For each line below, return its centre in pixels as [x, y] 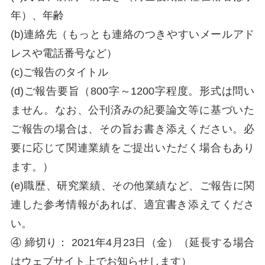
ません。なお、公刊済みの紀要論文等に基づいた [132, 110]
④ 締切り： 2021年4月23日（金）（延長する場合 [132, 242]
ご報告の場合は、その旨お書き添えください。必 [132, 129]
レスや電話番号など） [64, 53]
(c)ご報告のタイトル [64, 72]
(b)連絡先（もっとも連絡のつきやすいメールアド [132, 34]
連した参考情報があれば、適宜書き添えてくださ [132, 204]
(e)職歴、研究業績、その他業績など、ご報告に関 [132, 185]
